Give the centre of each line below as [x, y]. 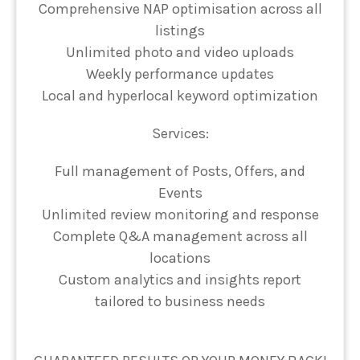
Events [180, 193]
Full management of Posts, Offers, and [180, 172]
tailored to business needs [180, 302]
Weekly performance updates [180, 74]
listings [180, 31]
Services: [180, 134]
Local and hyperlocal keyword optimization [180, 96]
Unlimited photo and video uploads [180, 53]
